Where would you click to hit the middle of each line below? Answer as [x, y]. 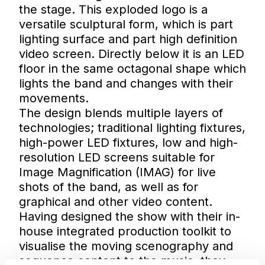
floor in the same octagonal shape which [132, 68]
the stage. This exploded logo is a [113, 9]
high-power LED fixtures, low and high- [128, 142]
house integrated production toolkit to [125, 231]
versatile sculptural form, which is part [126, 24]
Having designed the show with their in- [130, 216]
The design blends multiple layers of [121, 113]
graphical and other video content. [116, 201]
